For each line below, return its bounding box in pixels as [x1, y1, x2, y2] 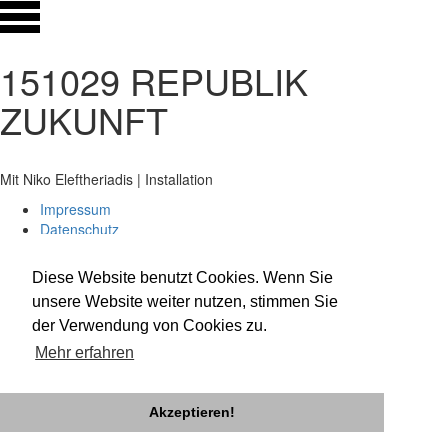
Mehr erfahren [35, 344, 135, 362]
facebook [40, 259, 98, 279]
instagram [40, 299, 103, 319]
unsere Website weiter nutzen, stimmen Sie [32, 293, 338, 311]
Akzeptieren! [149, 404, 235, 421]
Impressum [40, 199, 111, 219]
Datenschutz [40, 219, 119, 239]
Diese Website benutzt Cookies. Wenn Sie [32, 269, 333, 287]
